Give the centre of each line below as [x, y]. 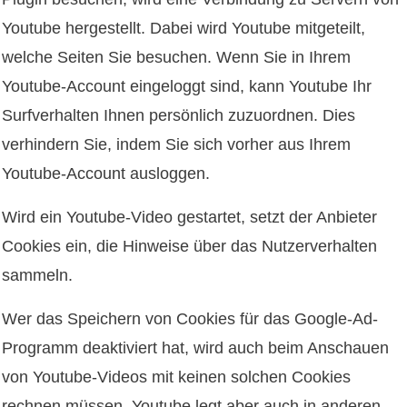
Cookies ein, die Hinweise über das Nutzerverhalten [189, 246]
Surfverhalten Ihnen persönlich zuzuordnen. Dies [179, 115]
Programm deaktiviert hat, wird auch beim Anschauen [195, 347]
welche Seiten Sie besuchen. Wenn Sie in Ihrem [176, 57]
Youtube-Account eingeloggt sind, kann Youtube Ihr [187, 86]
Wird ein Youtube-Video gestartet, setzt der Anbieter [189, 217]
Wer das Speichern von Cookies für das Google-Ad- [190, 318]
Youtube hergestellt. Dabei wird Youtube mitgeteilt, [184, 28]
